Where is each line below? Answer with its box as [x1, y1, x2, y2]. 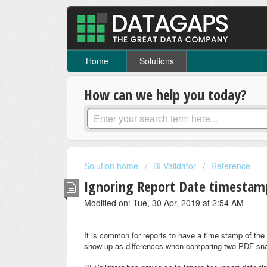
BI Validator [153, 160, 196, 172]
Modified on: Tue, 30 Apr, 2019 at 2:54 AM [84, 196, 244, 209]
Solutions [139, 55, 174, 67]
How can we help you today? [84, 85, 247, 105]
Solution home [84, 160, 141, 172]
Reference [211, 160, 250, 172]
